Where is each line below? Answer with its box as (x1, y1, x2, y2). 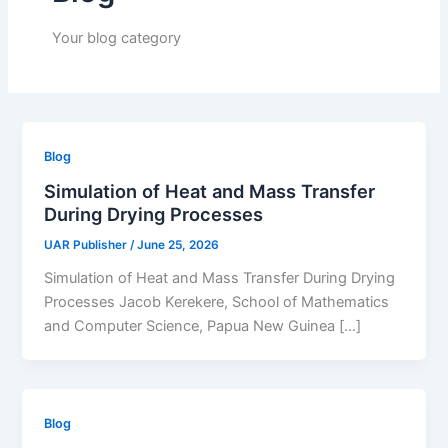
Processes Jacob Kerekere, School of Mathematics (44, 292, 390, 311)
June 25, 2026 (137, 237, 220, 252)
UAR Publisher (44, 237, 131, 252)
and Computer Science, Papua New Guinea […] (44, 316, 362, 335)
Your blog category (51, 28, 181, 47)
